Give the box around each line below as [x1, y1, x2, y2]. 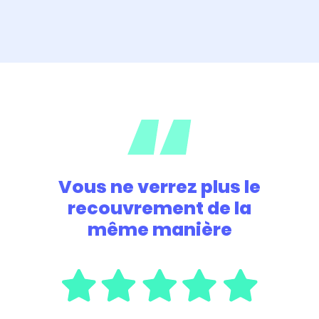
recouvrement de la [68, 195, 251, 221]
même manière [87, 216, 232, 242]
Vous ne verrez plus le [58, 174, 261, 199]
